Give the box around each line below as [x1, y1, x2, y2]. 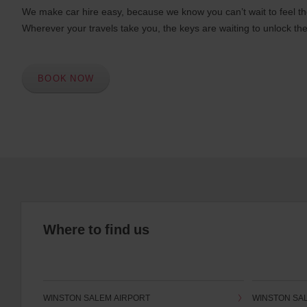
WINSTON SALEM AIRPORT [43, 291, 150, 304]
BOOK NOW [37, 71, 95, 84]
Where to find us [43, 220, 149, 239]
